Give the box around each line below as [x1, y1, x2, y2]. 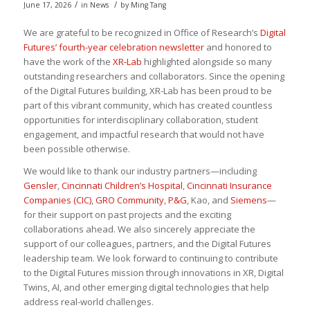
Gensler [23, 179, 57, 192]
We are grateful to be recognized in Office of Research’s [23, 26, 260, 39]
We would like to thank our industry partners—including [23, 165, 257, 178]
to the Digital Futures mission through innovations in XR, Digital [23, 266, 284, 280]
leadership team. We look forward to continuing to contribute [23, 252, 278, 265]
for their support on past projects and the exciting [23, 208, 231, 221]
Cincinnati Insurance [186, 179, 272, 192]
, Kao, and [186, 194, 230, 207]
